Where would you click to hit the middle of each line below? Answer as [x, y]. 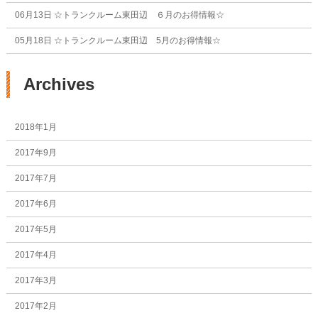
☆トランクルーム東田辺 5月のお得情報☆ [136, 41]
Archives [59, 84]
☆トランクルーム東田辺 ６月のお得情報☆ [138, 15]
